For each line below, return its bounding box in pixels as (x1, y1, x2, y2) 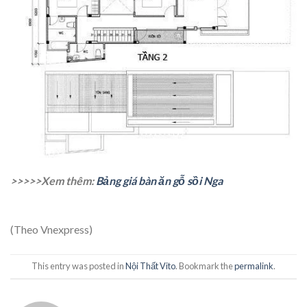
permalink (234, 260, 273, 272)
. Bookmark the (175, 260, 234, 272)
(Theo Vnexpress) (10, 223, 93, 236)
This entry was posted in (32, 260, 125, 272)
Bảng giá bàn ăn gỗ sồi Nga (96, 174, 223, 188)
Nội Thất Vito (125, 260, 175, 272)
